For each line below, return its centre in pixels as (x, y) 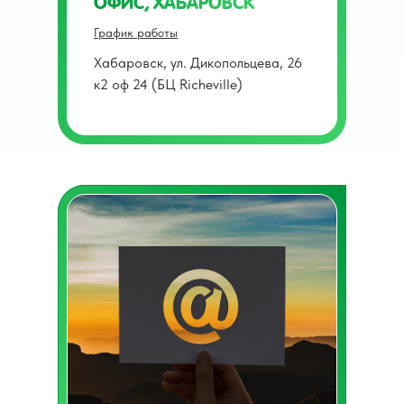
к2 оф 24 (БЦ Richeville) (168, 84)
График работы (136, 32)
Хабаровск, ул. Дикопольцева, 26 (198, 62)
